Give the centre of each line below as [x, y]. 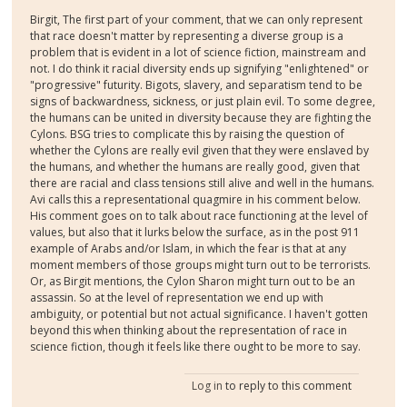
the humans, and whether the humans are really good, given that [195, 167]
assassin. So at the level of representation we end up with [177, 298]
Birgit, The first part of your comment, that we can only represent [197, 20]
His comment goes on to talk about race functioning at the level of [199, 216]
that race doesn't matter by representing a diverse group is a [187, 36]
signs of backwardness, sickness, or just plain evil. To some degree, [203, 102]
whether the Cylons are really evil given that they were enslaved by [200, 151]
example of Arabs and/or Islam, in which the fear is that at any [189, 249]
